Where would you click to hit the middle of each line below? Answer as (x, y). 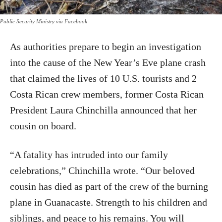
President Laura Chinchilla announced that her (103, 110)
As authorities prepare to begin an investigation (106, 46)
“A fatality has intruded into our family (89, 154)
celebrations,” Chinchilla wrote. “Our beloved (102, 170)
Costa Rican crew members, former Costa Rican (107, 94)
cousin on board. (43, 126)
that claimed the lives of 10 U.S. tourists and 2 (103, 78)
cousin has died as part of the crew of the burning (109, 186)
